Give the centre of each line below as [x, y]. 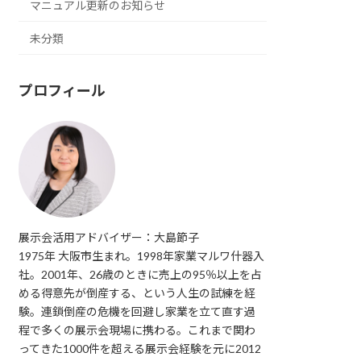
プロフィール [62, 90]
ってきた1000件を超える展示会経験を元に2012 [140, 348]
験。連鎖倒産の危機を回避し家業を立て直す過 [137, 311]
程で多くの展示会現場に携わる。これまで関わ [137, 330]
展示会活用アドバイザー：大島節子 [109, 237]
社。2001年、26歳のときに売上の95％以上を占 [141, 274]
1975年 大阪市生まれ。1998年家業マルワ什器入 [142, 255]
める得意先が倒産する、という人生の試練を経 [137, 293]
